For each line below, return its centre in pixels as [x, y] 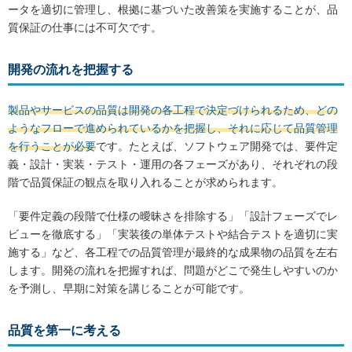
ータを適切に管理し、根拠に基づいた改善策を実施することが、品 [173, 10]
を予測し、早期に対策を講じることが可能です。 [129, 289]
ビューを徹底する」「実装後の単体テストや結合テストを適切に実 [173, 235]
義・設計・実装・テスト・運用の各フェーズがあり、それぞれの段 [173, 165]
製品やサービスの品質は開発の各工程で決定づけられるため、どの [173, 110]
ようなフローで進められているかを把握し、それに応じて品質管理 [173, 128]
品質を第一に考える [64, 331]
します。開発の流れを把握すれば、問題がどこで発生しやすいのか [173, 271]
